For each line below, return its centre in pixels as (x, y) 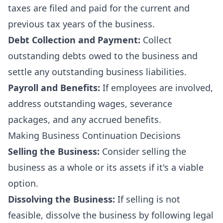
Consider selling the (143, 151)
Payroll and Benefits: (54, 88)
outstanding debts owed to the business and (103, 56)
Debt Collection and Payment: (74, 40)
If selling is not (148, 199)
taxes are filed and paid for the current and (99, 8)
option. (23, 183)
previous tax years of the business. (81, 24)
